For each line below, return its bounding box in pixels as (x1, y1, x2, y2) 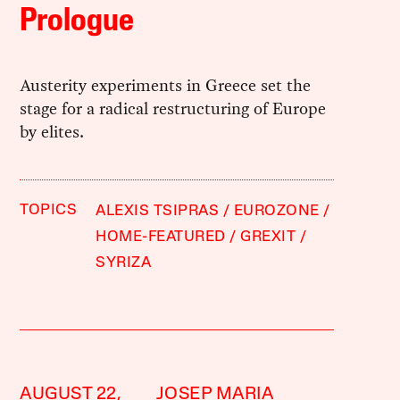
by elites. (20, 119, 85, 144)
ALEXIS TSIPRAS (96, 203, 220, 219)
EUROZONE (233, 203, 320, 219)
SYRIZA (96, 254, 152, 271)
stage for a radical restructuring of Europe (20, 96, 327, 121)
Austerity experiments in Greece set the (20, 72, 312, 97)
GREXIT (240, 229, 296, 245)
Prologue (20, 5, 135, 38)
